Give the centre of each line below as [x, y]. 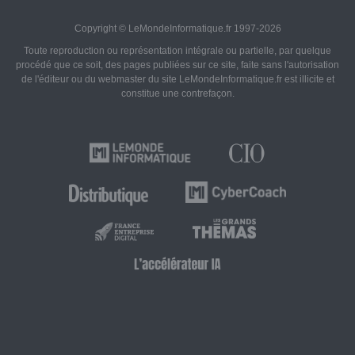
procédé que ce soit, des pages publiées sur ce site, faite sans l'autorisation [177, 65]
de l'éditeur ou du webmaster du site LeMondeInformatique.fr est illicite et [177, 80]
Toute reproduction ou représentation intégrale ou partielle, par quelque [177, 51]
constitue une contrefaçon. [177, 94]
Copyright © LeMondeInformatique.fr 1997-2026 [177, 29]
